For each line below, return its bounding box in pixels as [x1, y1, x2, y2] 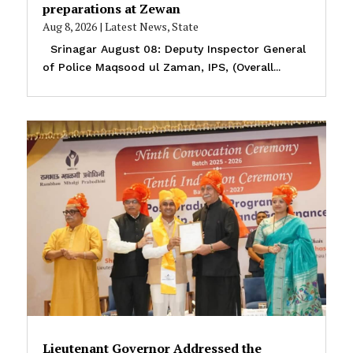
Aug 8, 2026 [42, 18, 97, 34]
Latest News [104, 18, 167, 34]
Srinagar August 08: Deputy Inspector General [42, 42, 306, 55]
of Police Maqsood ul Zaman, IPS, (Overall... [42, 60, 281, 73]
